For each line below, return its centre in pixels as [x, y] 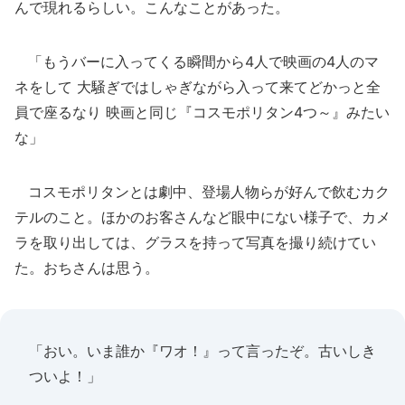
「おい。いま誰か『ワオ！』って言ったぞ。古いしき [202, 351]
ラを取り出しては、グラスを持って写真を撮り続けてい [195, 242]
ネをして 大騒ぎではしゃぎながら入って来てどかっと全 [198, 87]
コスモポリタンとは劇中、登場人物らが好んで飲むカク [202, 192]
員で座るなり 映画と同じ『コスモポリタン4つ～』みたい [202, 112]
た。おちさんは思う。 [87, 268]
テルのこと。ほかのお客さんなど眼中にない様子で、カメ [202, 217]
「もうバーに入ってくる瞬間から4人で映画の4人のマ [197, 61]
